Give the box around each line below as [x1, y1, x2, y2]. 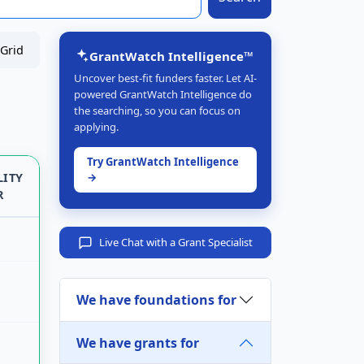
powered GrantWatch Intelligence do [74, 87, 252, 102]
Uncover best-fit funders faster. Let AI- [74, 71, 257, 85]
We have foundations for [76, 290, 236, 309]
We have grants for [76, 333, 199, 352]
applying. [74, 119, 119, 134]
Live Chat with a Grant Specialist [99, 235, 253, 249]
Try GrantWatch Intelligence [87, 154, 239, 169]
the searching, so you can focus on [74, 103, 240, 118]
